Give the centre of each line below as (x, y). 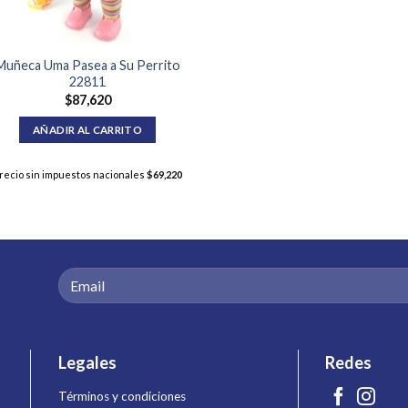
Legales (87, 363)
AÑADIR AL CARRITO (88, 130)
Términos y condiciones (122, 397)
